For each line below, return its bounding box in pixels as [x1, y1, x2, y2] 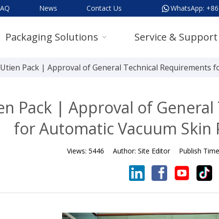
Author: [112, 146, 138, 155]
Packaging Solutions [5, 30, 98, 44]
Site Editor [137, 146, 170, 155]
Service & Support [134, 30, 218, 44]
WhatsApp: [171, 3, 206, 13]
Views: [66, 146, 88, 155]
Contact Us [87, 3, 122, 13]
